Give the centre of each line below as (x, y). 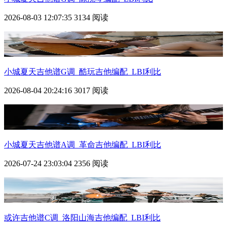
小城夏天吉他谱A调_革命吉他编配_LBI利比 (83, 144)
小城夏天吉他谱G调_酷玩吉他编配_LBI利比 (83, 71)
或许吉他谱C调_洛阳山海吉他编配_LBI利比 (82, 217)
